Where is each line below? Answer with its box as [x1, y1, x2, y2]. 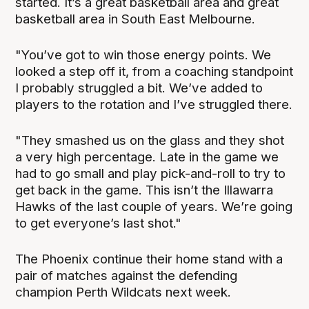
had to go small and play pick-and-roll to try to [15, 166, 286, 182]
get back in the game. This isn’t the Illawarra [15, 182, 274, 199]
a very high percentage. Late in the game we [15, 149, 279, 166]
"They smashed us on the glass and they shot [15, 132, 285, 149]
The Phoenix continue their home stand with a [15, 251, 283, 268]
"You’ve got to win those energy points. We [15, 47, 272, 63]
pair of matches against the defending [15, 268, 238, 284]
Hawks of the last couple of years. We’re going [15, 199, 293, 215]
